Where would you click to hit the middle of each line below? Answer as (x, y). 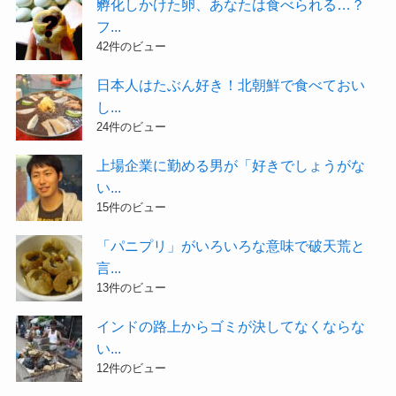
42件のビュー (132, 46)
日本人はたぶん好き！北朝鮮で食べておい (231, 84)
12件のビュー (132, 369)
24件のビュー (132, 126)
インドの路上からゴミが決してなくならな (231, 327)
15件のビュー (132, 207)
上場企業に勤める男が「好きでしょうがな (231, 165)
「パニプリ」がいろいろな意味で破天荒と (231, 245)
